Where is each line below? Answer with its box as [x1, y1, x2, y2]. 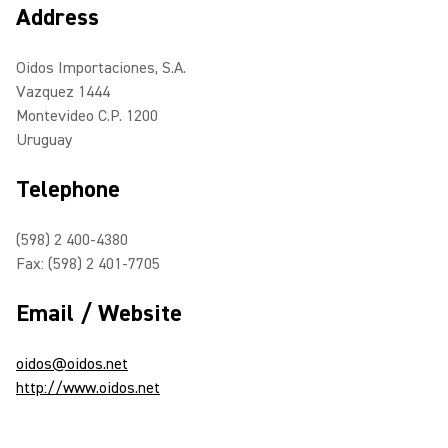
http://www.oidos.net [16, 378, 160, 398]
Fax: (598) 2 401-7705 [16, 254, 160, 274]
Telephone [16, 174, 120, 205]
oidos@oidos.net [16, 354, 128, 374]
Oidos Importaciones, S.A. [16, 58, 186, 78]
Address [16, 2, 99, 33]
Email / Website [16, 298, 182, 329]
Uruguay [16, 130, 72, 150]
